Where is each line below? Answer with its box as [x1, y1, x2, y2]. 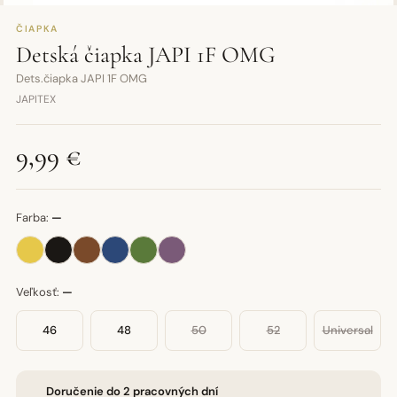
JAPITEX [16, 92, 56, 106]
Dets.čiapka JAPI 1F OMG [16, 71, 147, 86]
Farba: [16, 210, 51, 225]
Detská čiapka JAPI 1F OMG [16, 41, 276, 68]
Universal [322, 323, 373, 338]
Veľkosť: [16, 284, 62, 300]
